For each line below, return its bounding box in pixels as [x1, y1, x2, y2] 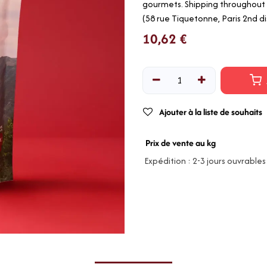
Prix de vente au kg [145, 136, 216, 150]
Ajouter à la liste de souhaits [159, 105, 262, 119]
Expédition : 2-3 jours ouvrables [142, 154, 266, 167]
